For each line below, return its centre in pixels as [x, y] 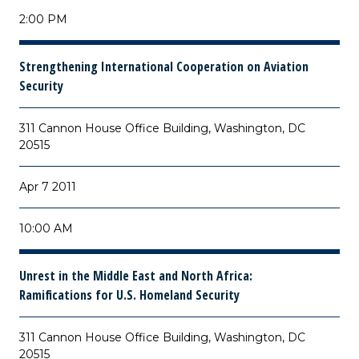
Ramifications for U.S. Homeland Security [129, 295]
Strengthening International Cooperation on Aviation [164, 67]
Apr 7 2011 [48, 187]
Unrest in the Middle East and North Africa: [136, 276]
